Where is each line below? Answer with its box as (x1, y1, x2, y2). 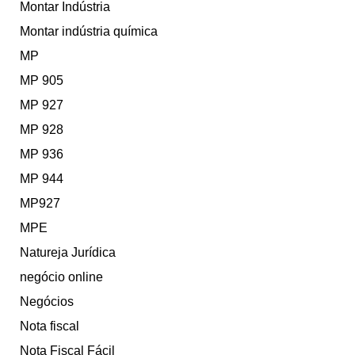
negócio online (20, 270, 103, 284)
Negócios (20, 295, 74, 309)
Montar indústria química (20, 25, 158, 39)
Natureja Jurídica (20, 246, 116, 260)
